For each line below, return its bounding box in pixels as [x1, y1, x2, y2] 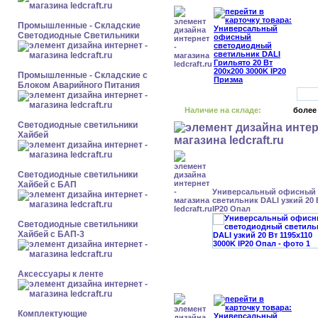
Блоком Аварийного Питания [18, 80, 140, 90]
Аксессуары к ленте [18, 269, 104, 279]
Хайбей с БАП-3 [18, 229, 84, 239]
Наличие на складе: [185, 106, 261, 114]
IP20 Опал [212, 204, 251, 213]
